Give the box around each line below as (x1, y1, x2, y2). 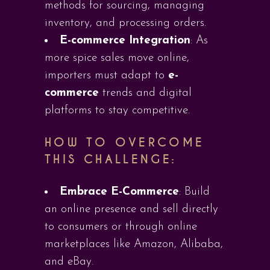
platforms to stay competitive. (45, 105, 190, 116)
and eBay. (45, 256, 93, 268)
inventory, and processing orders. (45, 17, 206, 29)
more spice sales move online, (45, 52, 189, 64)
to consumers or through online (45, 221, 197, 233)
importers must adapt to (45, 70, 168, 81)
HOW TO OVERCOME (45, 135, 205, 150)
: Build (179, 186, 210, 198)
